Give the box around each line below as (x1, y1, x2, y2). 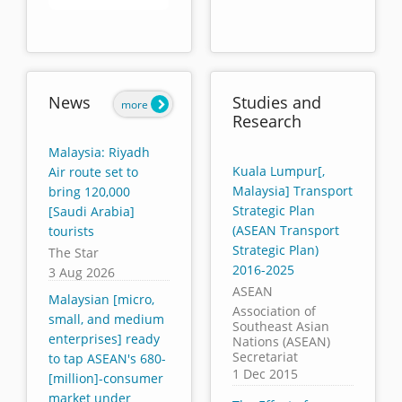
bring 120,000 (48, 183, 131, 200)
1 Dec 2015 (232, 365, 298, 383)
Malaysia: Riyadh (48, 144, 151, 161)
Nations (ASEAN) (232, 332, 330, 350)
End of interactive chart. (48, 7, 211, 28)
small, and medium (48, 310, 165, 328)
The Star (48, 244, 100, 262)
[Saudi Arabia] (48, 203, 135, 220)
